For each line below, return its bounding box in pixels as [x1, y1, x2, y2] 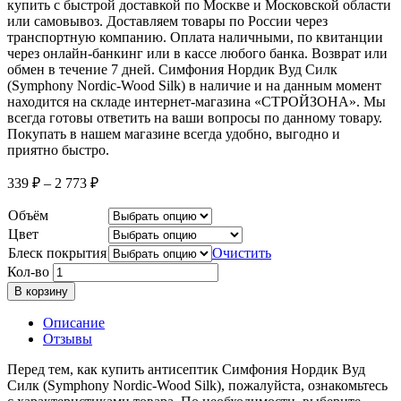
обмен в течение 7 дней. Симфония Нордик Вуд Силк [7, 61, 337, 77]
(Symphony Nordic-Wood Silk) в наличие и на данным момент [7, 77, 381, 93]
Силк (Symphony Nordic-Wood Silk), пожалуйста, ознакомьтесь [7, 377, 388, 393]
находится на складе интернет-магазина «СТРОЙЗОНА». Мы [7, 93, 386, 109]
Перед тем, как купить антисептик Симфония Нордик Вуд [7, 361, 365, 377]
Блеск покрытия [8, 244, 107, 260]
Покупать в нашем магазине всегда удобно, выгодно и [7, 125, 340, 141]
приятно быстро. [7, 141, 109, 158]
